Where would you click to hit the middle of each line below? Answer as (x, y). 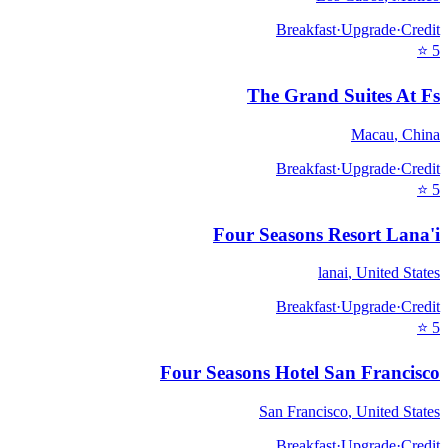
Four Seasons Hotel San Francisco (300, 372)
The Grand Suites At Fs (343, 96)
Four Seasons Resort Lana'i (326, 234)
